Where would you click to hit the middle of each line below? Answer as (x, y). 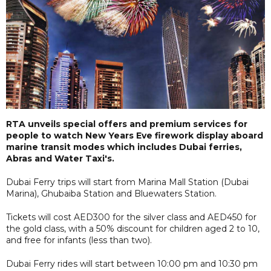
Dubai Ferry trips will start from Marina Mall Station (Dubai (127, 182)
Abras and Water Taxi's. (60, 158)
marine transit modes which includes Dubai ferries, (124, 147)
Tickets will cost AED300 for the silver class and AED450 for (131, 217)
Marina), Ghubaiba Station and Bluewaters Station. (111, 193)
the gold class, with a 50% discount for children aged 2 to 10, (133, 228)
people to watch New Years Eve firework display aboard (135, 135)
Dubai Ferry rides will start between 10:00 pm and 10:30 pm (132, 263)
